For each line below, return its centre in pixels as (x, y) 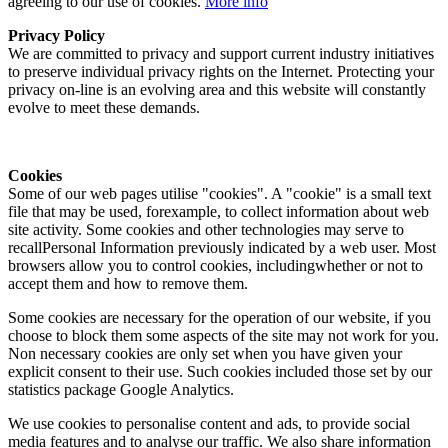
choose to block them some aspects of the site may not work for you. (223, 336)
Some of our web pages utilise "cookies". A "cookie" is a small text (219, 194)
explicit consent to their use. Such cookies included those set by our (220, 372)
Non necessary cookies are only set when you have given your (205, 354)
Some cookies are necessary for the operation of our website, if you (219, 318)
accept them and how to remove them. (128, 284)
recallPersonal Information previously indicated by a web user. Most (222, 248)
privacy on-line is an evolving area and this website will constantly (217, 90)
